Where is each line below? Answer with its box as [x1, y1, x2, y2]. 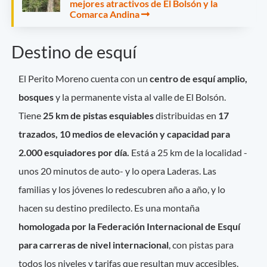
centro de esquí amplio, [148, 72, 248, 84]
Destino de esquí [11, 41, 136, 62]
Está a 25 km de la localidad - [129, 146, 248, 158]
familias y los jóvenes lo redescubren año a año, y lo [18, 183, 226, 195]
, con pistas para [169, 238, 234, 250]
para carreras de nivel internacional [18, 238, 169, 250]
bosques [18, 91, 56, 103]
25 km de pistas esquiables [43, 109, 154, 121]
